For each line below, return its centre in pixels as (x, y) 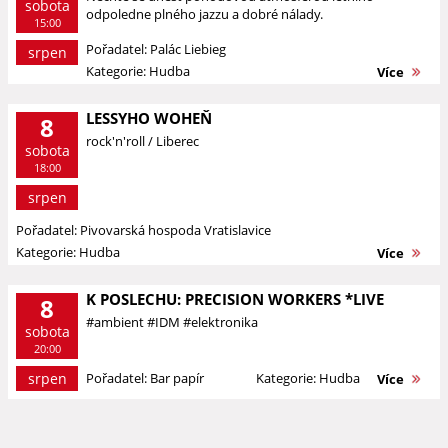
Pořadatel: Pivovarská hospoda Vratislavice (143, 230)
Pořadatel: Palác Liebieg (156, 49)
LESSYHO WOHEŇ (149, 118)
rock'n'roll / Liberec (142, 141)
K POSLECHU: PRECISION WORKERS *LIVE (235, 299)
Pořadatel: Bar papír (145, 378)
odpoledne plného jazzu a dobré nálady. (204, 14)
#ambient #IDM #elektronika (172, 322)
